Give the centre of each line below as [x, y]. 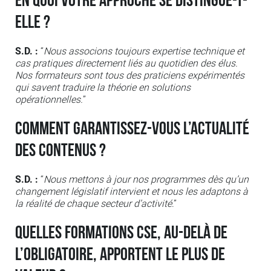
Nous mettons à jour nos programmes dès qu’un [146, 180]
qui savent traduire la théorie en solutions [103, 88]
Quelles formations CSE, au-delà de [121, 233]
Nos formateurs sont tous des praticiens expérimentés [130, 76]
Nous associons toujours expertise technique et [144, 51]
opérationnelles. [49, 100]
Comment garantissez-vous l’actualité [132, 129]
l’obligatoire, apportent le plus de [120, 255]
